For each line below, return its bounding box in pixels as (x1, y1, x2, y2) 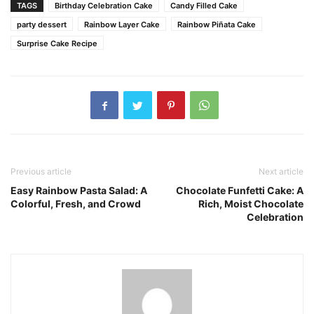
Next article (259, 166, 303, 177)
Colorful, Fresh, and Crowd (11, 198, 141, 210)
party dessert (17, 20, 67, 30)
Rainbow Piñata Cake (177, 20, 256, 30)
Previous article (11, 166, 71, 177)
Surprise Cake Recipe (17, 39, 97, 49)
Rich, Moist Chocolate (198, 198, 303, 210)
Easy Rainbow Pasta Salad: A (11, 184, 147, 197)
